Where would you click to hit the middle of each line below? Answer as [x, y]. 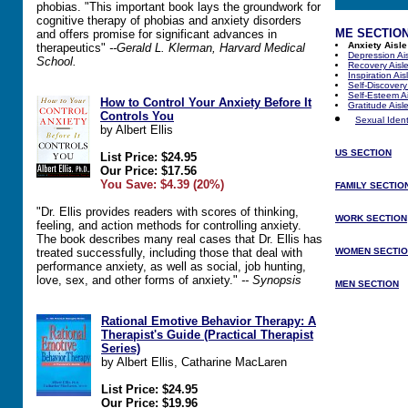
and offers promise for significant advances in [157, 34]
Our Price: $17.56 [148, 171]
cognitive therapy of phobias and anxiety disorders [169, 20]
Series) [121, 348]
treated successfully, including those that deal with [169, 253]
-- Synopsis [271, 280]
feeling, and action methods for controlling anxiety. [169, 225]
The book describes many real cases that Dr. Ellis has [179, 239]
